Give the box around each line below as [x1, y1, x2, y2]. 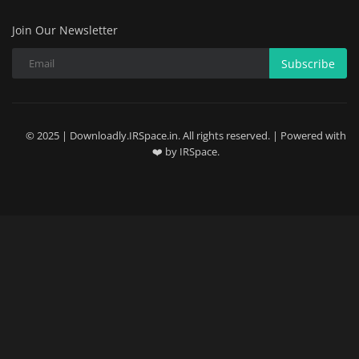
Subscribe [281, 55, 335, 71]
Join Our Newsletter [12, 22, 118, 38]
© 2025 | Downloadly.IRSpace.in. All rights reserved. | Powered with [25, 128, 346, 143]
